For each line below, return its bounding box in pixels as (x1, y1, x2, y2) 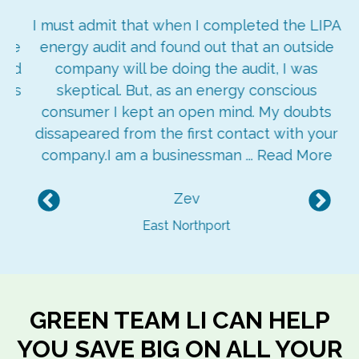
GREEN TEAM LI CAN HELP (29, 306, 330, 334)
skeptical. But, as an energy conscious (49, 82, 310, 99)
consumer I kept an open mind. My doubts (34, 103, 325, 120)
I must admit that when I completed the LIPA (25, 17, 334, 34)
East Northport (135, 218, 224, 233)
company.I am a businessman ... (34, 147, 250, 163)
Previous (62, 198, 128, 218)
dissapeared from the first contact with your (28, 125, 331, 142)
